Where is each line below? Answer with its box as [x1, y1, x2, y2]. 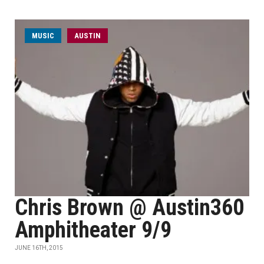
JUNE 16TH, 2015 [15, 245, 63, 251]
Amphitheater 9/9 [15, 217, 171, 243]
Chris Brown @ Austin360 [15, 194, 244, 220]
